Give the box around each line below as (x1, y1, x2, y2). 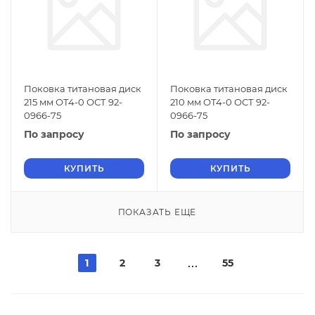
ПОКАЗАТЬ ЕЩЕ (117, 207, 197, 217)
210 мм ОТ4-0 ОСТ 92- (170, 96, 270, 108)
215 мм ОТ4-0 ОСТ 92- (24, 96, 122, 108)
